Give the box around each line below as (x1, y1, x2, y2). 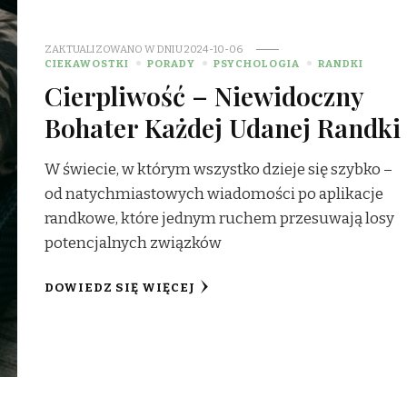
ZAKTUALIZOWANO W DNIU (45, 42, 185, 55)
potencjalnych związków (45, 233, 223, 253)
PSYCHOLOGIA (213, 56, 301, 70)
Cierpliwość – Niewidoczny (45, 77, 364, 113)
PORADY (147, 56, 196, 70)
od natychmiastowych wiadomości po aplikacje (45, 184, 384, 203)
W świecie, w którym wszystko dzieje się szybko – (45, 159, 393, 179)
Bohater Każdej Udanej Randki (45, 109, 402, 144)
